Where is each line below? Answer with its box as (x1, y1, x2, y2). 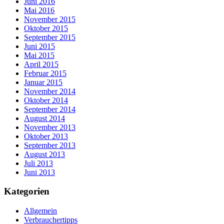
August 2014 (24, 113, 65, 122)
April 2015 (24, 59, 58, 68)
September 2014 (24, 104, 75, 113)
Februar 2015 (24, 68, 66, 77)
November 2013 (24, 122, 75, 131)
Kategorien (4, 186, 49, 197)
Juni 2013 (24, 167, 55, 176)
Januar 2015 (24, 77, 62, 86)
